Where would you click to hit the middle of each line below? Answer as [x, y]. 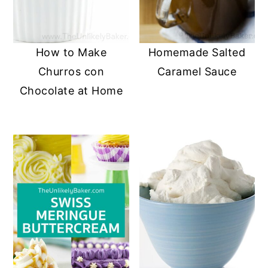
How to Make [71, 52]
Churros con [71, 71]
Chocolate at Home [71, 90]
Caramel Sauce [197, 71]
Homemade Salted [197, 52]
